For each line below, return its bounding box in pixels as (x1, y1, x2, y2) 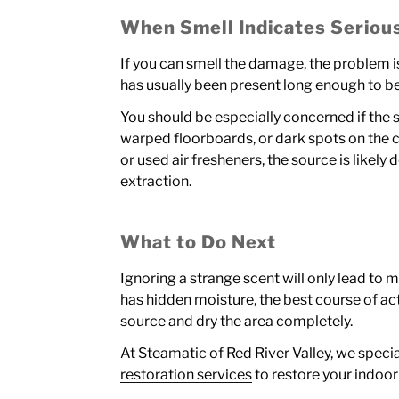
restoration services (120, 365, 253, 383)
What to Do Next (120, 231, 277, 253)
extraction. (120, 172, 192, 190)
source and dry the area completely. (120, 312, 354, 330)
